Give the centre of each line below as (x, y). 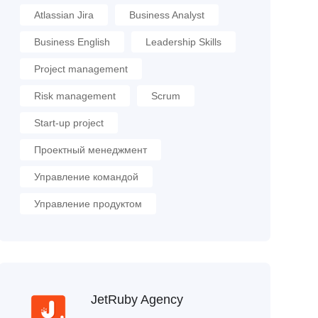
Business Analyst (166, 15)
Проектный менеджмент (90, 150)
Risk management (75, 96)
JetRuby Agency (137, 299)
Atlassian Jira (64, 15)
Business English (72, 42)
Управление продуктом (88, 204)
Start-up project (68, 123)
